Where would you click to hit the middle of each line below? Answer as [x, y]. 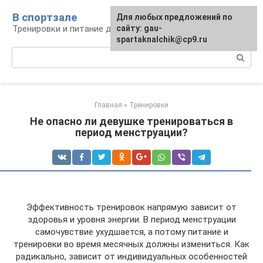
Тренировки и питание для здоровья [88, 29]
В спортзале [45, 17]
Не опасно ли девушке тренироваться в [131, 121]
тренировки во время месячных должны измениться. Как [131, 244]
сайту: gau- [139, 28]
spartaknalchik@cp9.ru [162, 39]
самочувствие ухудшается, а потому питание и [131, 232]
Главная [108, 105]
